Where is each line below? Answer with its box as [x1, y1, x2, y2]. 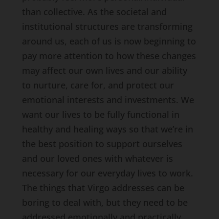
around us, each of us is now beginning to [22, 35, 196, 47]
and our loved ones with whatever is [22, 153, 173, 164]
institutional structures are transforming [22, 21, 193, 32]
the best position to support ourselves [22, 138, 182, 150]
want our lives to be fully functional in [22, 109, 179, 120]
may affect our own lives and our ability [22, 65, 187, 76]
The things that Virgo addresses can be [22, 182, 184, 194]
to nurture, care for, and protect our [22, 79, 174, 91]
